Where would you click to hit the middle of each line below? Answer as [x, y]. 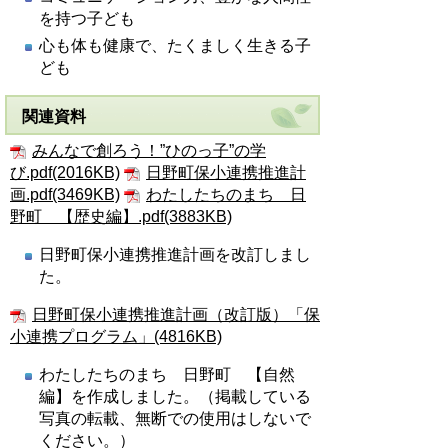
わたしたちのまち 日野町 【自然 [167, 374]
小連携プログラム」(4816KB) [116, 336]
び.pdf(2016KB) [65, 172]
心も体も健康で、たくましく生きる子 [175, 45]
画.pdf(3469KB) [65, 194]
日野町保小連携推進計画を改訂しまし [175, 254]
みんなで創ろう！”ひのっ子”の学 [149, 150]
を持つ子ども [87, 18]
